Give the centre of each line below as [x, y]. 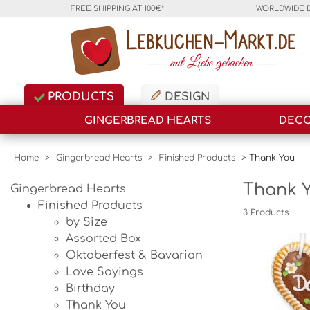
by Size [86, 222]
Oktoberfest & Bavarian [134, 255]
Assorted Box [103, 239]
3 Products [266, 212]
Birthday [90, 289]
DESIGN [185, 97]
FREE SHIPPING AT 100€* [117, 9]
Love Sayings [104, 272]
